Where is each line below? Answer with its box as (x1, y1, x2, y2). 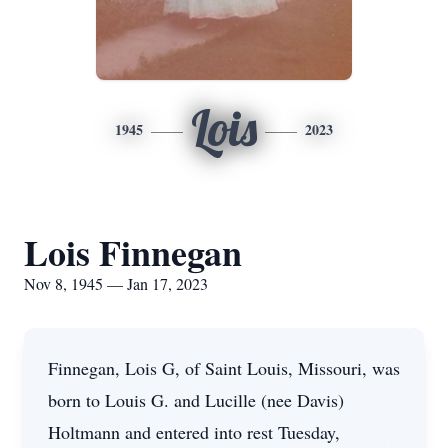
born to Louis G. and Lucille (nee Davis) (48, 388, 344, 412)
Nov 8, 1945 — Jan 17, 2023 (24, 273, 208, 294)
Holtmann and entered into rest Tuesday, (48, 420, 340, 444)
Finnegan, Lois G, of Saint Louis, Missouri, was (48, 356, 400, 380)
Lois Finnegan (24, 226, 242, 278)
